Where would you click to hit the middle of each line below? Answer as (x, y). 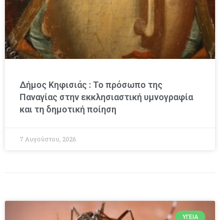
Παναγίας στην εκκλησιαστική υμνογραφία (106, 97)
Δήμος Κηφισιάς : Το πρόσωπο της (91, 84)
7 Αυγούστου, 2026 (48, 139)
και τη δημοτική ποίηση (68, 109)
